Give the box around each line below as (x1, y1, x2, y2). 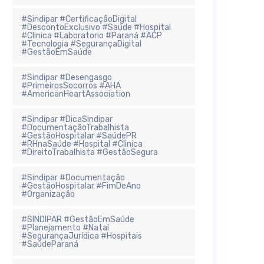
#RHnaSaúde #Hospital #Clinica (21, 138, 143, 149)
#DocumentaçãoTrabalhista (21, 122, 129, 133)
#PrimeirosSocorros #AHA (21, 80, 121, 91)
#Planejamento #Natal (21, 222, 109, 233)
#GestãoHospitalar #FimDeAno (21, 180, 141, 191)
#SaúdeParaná (21, 239, 78, 249)
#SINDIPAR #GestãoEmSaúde (21, 214, 134, 225)
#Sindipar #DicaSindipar (21, 114, 113, 124)
